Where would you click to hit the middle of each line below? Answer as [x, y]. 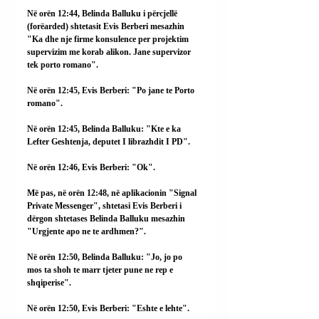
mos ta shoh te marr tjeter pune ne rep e [101, 270]
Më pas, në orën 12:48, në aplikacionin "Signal [113, 193]
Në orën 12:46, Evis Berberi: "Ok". [91, 167]
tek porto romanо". [63, 64]
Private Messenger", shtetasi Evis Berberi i [105, 205]
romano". [45, 103]
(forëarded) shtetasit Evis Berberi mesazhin [107, 26]
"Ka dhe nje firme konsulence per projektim [109, 39]
